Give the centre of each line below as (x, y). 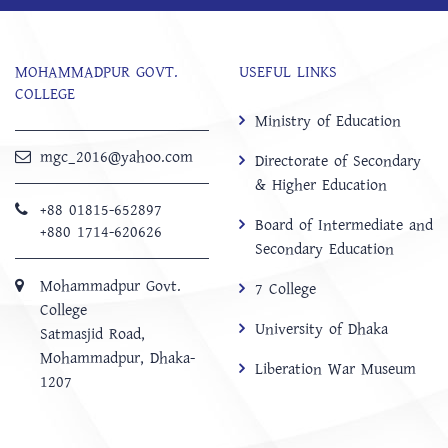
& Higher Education (321, 184)
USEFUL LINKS (288, 71)
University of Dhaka (321, 328)
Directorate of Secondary (338, 160)
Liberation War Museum (335, 368)
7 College (285, 288)
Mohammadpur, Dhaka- (117, 357)
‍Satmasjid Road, (92, 333)
